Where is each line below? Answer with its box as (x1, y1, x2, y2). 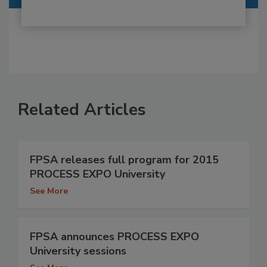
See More (30, 185, 68, 197)
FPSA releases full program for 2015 (30, 153, 219, 167)
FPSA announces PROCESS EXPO (30, 229, 199, 244)
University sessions (30, 244, 126, 259)
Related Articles (18, 98, 146, 122)
